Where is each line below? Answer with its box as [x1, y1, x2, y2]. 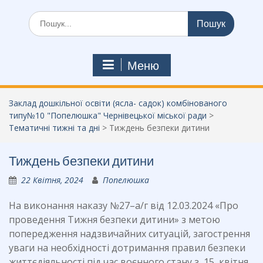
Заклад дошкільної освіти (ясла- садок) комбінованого [9, 97, 227, 109]
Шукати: [28, 11, 60, 22]
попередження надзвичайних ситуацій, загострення [9, 227, 250, 240]
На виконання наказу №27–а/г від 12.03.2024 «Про [9, 199, 238, 212]
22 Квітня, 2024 [21, 174, 83, 186]
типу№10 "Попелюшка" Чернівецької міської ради [9, 110, 207, 121]
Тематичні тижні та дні [9, 122, 100, 133]
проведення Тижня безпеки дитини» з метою [9, 213, 220, 226]
